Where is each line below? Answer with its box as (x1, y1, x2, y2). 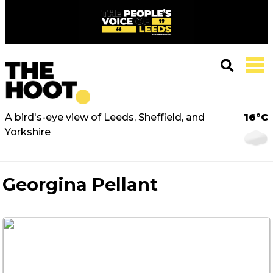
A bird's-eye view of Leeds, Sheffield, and (5, 112, 205, 123)
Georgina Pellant (2, 174, 158, 195)
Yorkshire (5, 126, 51, 138)
